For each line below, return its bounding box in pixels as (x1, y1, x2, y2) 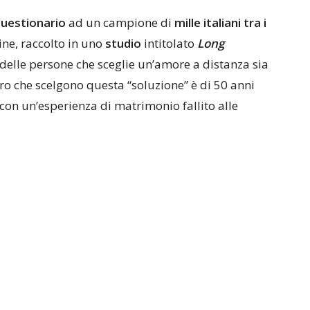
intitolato (141, 35, 197, 51)
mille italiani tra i (172, 15, 266, 30)
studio (105, 35, 141, 51)
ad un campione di (66, 15, 172, 30)
